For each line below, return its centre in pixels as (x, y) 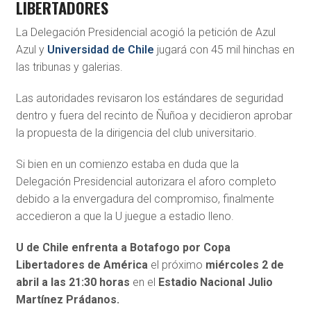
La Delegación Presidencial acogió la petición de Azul (145, 32)
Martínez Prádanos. (69, 299)
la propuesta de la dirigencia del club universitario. (136, 133)
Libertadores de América (82, 264)
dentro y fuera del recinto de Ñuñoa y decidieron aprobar (154, 115)
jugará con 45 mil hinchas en (224, 49)
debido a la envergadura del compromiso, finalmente (145, 199)
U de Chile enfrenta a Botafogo (98, 247)
